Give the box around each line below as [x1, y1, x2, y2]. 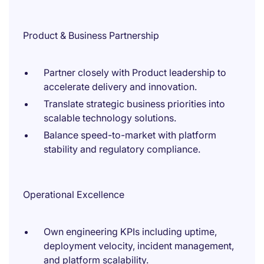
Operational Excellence [23, 189, 124, 200]
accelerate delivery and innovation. [44, 81, 197, 93]
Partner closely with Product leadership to [44, 67, 226, 78]
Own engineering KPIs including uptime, [44, 226, 217, 237]
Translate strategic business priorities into [44, 98, 225, 110]
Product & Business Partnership [23, 29, 159, 41]
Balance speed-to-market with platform [44, 129, 216, 141]
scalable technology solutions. [44, 112, 176, 124]
